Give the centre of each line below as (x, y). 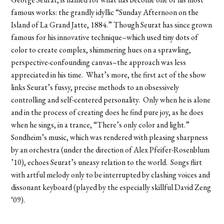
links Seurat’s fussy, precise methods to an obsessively (95, 87)
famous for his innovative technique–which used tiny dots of (105, 37)
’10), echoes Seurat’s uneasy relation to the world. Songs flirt (107, 162)
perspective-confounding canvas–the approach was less (99, 62)
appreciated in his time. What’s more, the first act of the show (109, 75)
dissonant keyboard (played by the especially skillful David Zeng (111, 187)
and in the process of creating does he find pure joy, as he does (107, 112)
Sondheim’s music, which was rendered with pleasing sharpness (110, 137)
